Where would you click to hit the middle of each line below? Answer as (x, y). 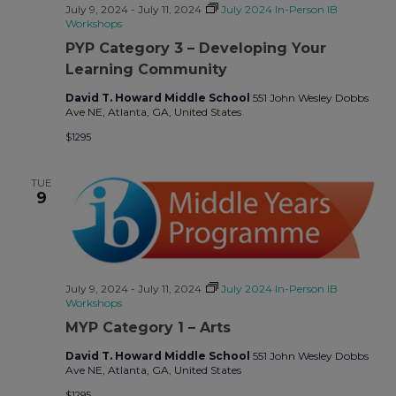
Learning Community (146, 70)
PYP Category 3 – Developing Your (195, 49)
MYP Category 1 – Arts (148, 328)
